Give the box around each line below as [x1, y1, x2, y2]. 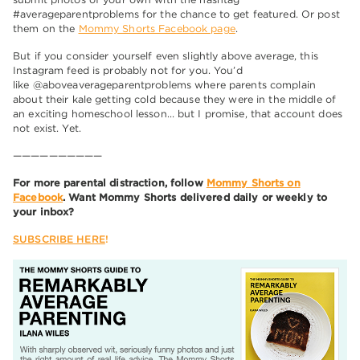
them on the [13, 22, 79, 35]
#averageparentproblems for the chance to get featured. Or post [13, 8, 340, 21]
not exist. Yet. [13, 122, 81, 135]
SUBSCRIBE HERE [13, 233, 105, 246]
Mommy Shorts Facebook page [78, 22, 235, 35]
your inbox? [13, 206, 75, 219]
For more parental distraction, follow [13, 177, 207, 190]
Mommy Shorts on [206, 177, 301, 190]
